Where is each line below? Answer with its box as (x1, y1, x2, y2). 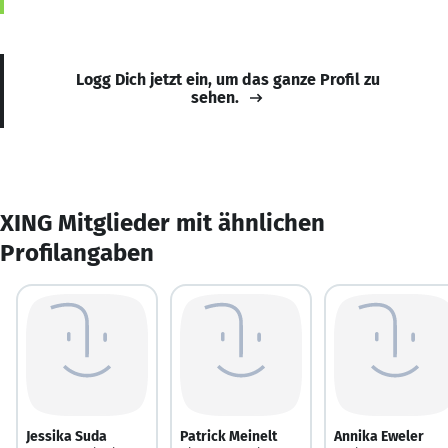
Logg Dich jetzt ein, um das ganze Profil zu (76, 69, 380, 89)
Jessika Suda (26, 427, 107, 445)
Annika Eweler (334, 427, 424, 445)
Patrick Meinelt (180, 427, 277, 445)
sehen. (191, 87, 239, 107)
